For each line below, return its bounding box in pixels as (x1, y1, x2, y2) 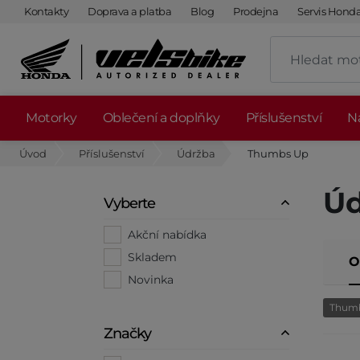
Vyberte (104, 194, 155, 212)
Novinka (128, 272, 174, 287)
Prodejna (233, 5, 278, 18)
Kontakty (24, 5, 68, 18)
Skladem (128, 249, 177, 264)
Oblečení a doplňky (102, 110, 220, 125)
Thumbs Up (247, 147, 309, 160)
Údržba (177, 147, 215, 160)
